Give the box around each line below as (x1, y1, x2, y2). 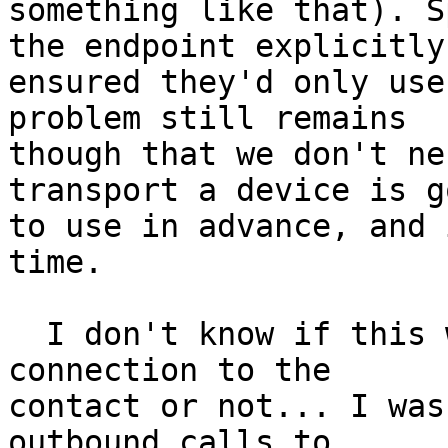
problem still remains (8, 100, 426, 137)
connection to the (8, 352, 350, 389)
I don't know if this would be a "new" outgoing (8, 316, 27, 353)
